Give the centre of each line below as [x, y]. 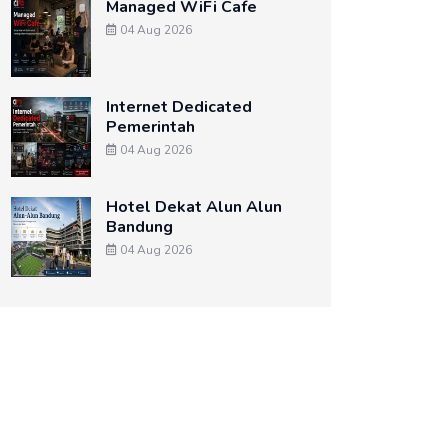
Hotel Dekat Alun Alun [194, 207]
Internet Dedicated [179, 107]
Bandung [139, 227]
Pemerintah [150, 127]
